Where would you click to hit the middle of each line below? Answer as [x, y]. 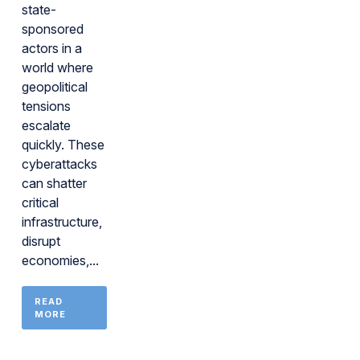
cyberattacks [59, 164]
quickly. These [63, 145]
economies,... [60, 260]
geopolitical [55, 87]
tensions [46, 106]
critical [40, 202]
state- [39, 10]
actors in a [52, 48]
